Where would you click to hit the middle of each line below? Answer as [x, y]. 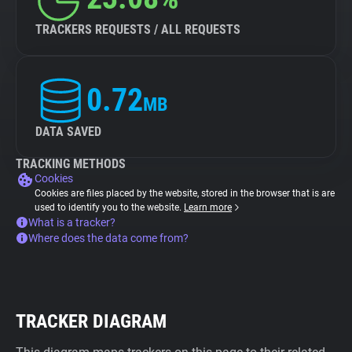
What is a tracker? [72, 222]
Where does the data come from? [108, 238]
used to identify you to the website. [109, 207]
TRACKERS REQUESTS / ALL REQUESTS [138, 29]
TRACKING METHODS [71, 164]
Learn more [208, 207]
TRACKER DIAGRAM [91, 321]
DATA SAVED [68, 132]
